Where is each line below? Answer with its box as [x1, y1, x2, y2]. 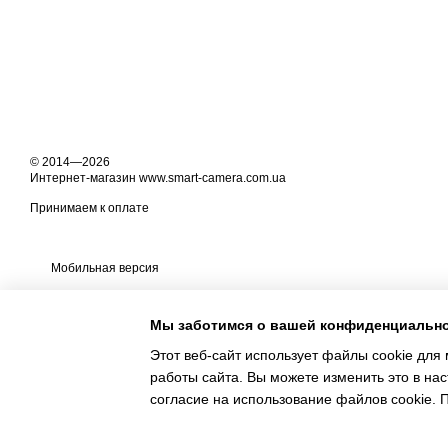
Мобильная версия [48, 261, 159, 275]
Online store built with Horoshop [30, 387, 184, 399]
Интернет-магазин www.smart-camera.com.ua [30, 171, 286, 185]
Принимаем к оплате [30, 201, 149, 215]
